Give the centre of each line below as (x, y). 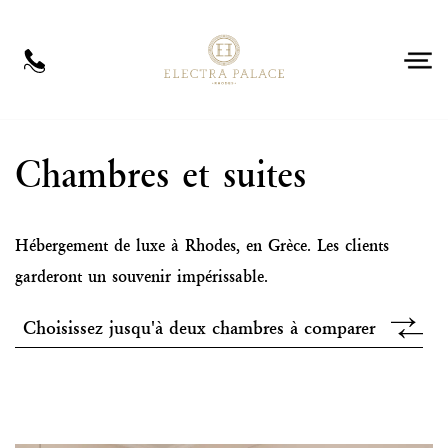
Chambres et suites (160, 174)
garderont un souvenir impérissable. (141, 276)
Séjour (39, 105)
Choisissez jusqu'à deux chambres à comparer (199, 327)
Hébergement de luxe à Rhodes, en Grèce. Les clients (202, 245)
